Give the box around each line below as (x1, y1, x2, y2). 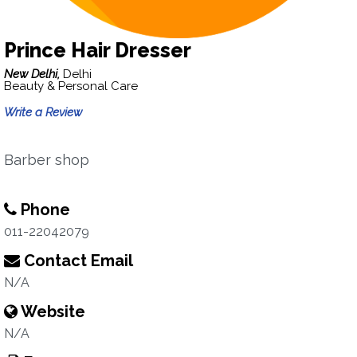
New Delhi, (4, 67, 63, 81)
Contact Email (20, 251, 133, 270)
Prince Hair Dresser (4, 38, 191, 62)
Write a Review (4, 105, 82, 120)
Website (18, 302, 85, 321)
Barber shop (4, 151, 89, 168)
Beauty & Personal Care (4, 79, 138, 93)
